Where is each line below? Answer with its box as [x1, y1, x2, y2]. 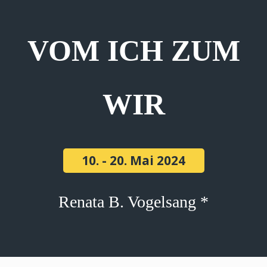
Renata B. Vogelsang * [58, 192, 209, 211]
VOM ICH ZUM [27, 34, 240, 67]
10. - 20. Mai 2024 [82, 152, 185, 169]
